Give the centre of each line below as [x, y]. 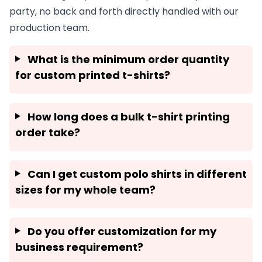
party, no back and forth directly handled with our [124, 11]
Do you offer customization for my [122, 231]
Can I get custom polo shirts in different [137, 174]
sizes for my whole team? [85, 189]
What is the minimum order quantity [128, 59]
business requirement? [79, 247]
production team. [49, 27]
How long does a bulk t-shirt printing [128, 116]
